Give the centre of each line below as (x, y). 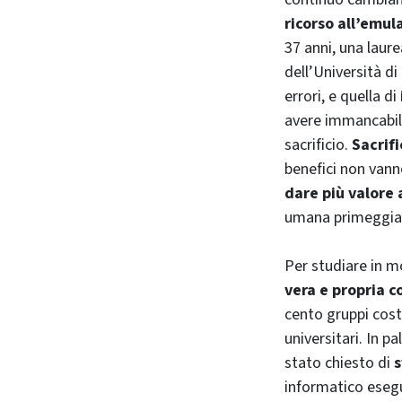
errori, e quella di (342, 96)
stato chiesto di (339, 363)
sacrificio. (318, 144)
